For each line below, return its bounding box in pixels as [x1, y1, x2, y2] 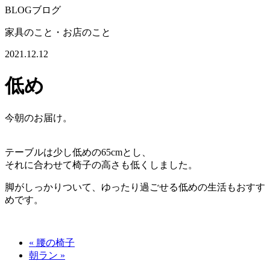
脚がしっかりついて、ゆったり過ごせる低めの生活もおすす [5, 182, 265, 193]
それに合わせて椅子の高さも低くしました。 [5, 160, 198, 171]
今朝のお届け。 [5, 113, 72, 124]
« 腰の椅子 [29, 237, 75, 248]
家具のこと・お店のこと [5, 27, 111, 38]
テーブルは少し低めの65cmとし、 [5, 147, 151, 158]
